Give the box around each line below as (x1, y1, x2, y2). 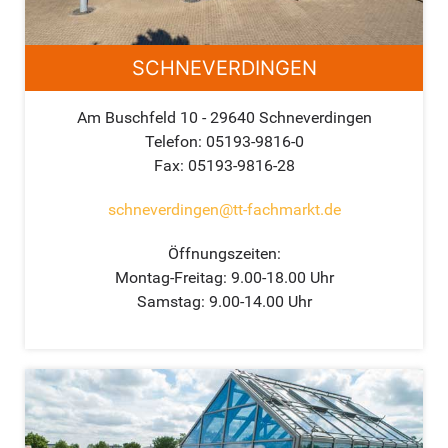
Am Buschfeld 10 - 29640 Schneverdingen (76, 108, 372, 128)
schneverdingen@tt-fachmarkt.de (107, 200, 341, 220)
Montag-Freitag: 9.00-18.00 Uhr (114, 268, 334, 288)
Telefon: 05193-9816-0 (144, 132, 304, 152)
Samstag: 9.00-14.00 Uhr (136, 292, 312, 312)
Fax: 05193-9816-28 (153, 156, 295, 176)
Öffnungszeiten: (167, 244, 281, 264)
